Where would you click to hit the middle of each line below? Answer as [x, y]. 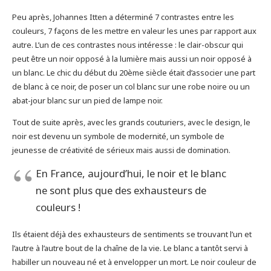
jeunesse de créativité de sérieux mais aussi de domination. [121, 150]
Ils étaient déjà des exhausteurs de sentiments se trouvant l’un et [132, 234]
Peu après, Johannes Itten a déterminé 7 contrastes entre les [123, 17]
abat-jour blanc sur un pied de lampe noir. [87, 100]
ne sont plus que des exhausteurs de [121, 190]
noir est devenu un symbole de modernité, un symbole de [118, 136]
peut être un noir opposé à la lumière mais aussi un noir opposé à [132, 58]
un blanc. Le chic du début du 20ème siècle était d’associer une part [133, 72]
